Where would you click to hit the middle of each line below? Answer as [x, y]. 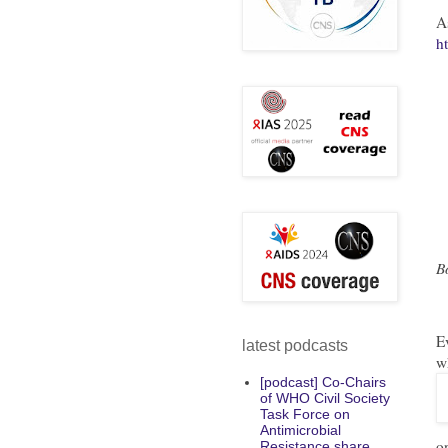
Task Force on [304, 414]
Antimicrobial [300, 430]
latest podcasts [295, 345]
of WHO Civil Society [324, 398]
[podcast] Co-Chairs [322, 382]
